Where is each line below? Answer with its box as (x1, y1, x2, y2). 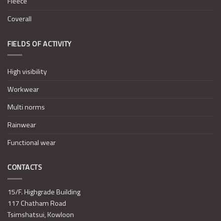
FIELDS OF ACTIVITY (7, 38, 72, 49)
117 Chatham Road (7, 198, 66, 209)
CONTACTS (7, 162, 42, 173)
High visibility (7, 66, 47, 77)
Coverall (7, 13, 32, 25)
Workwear (7, 83, 39, 95)
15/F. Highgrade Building (7, 186, 80, 198)
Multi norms (7, 101, 45, 112)
